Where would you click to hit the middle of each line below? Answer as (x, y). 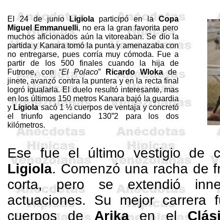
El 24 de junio (38, 19)
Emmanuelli (56, 28)
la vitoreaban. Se (126, 37)
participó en (121, 19)
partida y (24, 45)
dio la (167, 37)
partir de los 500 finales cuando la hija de (93, 63)
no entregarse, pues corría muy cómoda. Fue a (93, 54)
